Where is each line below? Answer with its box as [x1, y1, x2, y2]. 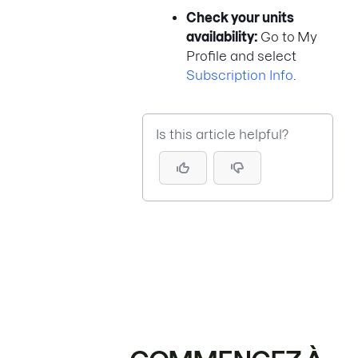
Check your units [186, 10, 294, 25]
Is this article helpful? [156, 126, 288, 141]
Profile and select [186, 48, 296, 63]
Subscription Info [186, 67, 293, 82]
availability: [186, 29, 261, 44]
